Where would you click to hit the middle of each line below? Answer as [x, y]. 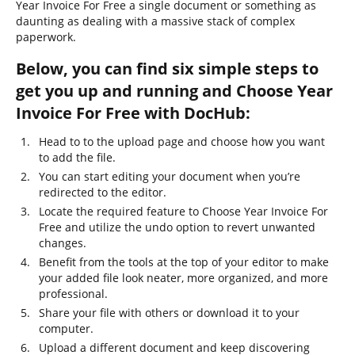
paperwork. [46, 37]
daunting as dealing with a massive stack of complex [155, 21]
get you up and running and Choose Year [174, 91]
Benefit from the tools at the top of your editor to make [184, 262]
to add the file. [77, 157]
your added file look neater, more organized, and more [183, 278]
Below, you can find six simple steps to [167, 69]
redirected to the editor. [103, 192]
